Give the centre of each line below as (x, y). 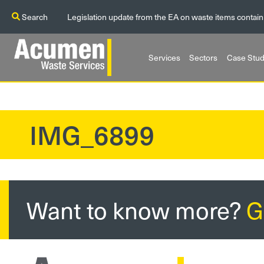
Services (164, 57)
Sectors (204, 57)
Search (34, 17)
